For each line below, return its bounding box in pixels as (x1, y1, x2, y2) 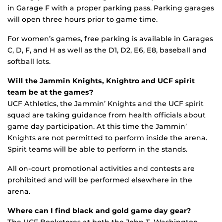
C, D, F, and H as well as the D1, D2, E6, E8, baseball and (7, 45, 207, 55)
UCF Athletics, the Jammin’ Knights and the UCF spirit (7, 99, 204, 108)
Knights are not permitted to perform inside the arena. (7, 133, 207, 142)
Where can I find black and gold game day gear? (7, 206, 191, 215)
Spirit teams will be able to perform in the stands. (7, 144, 187, 154)
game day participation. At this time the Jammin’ (7, 121, 187, 131)
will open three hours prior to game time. (7, 14, 158, 24)
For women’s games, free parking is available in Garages (7, 34, 213, 43)
